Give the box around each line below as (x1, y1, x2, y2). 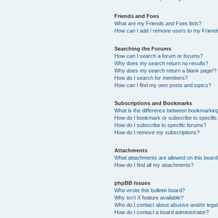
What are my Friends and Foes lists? (114, 20, 202, 26)
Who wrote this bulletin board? (114, 187, 185, 193)
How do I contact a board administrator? (114, 209, 209, 215)
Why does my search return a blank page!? (114, 67, 217, 73)
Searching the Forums (114, 45, 172, 52)
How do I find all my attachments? (114, 162, 194, 168)
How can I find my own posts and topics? (114, 82, 212, 88)
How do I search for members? (114, 74, 188, 81)
